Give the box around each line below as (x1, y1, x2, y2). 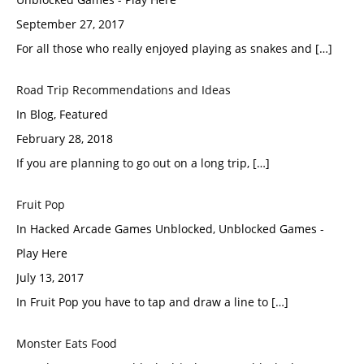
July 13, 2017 (16, 270, 84, 285)
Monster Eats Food (16, 336, 117, 351)
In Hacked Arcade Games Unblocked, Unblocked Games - (16, 221, 324, 236)
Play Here (16, 245, 67, 261)
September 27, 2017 (16, 16, 124, 32)
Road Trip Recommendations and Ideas (16, 82, 231, 97)
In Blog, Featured (16, 106, 108, 122)
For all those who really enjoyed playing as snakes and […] (16, 41, 332, 56)
